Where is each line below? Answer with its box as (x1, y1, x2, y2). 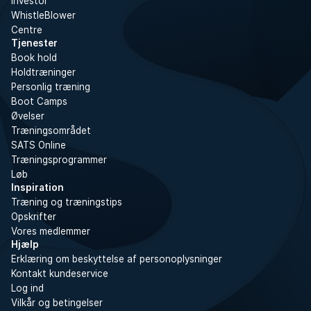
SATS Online (11, 140, 66, 151)
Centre (11, 24, 42, 35)
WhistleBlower (11, 10, 76, 21)
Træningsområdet (11, 125, 91, 136)
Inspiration (11, 182, 64, 193)
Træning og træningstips (11, 196, 122, 208)
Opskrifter (11, 211, 56, 222)
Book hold (11, 52, 57, 63)
